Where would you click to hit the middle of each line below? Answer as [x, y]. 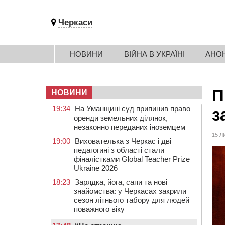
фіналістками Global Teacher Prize [132, 159]
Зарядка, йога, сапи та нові [121, 182]
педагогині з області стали [119, 150]
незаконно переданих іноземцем [130, 127]
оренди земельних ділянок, [121, 118]
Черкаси [75, 22]
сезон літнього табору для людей [132, 200]
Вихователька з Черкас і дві [123, 141]
